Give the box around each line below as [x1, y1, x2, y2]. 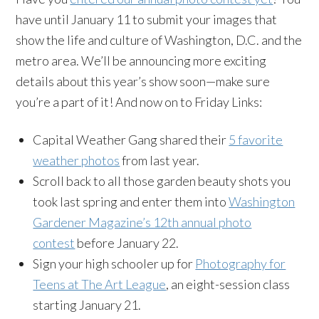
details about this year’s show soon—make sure [16, 73, 271, 89]
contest [33, 235, 75, 251]
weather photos [33, 152, 120, 168]
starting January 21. [33, 297, 142, 313]
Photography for [195, 256, 286, 271]
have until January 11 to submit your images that [16, 11, 278, 27]
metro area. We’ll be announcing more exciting [16, 53, 267, 68]
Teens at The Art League [33, 276, 167, 292]
